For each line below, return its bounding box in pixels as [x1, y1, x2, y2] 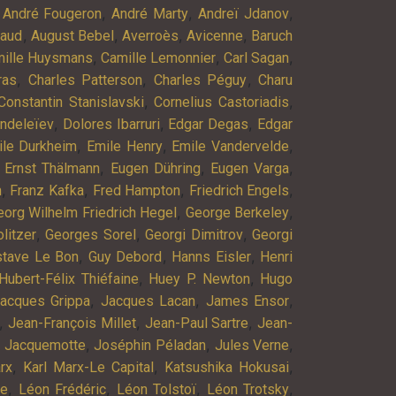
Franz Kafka [10, 181, 84, 199]
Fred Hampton [92, 181, 181, 199]
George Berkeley [185, 203, 289, 221]
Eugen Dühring [110, 159, 201, 177]
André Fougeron [2, 4, 103, 22]
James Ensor [205, 292, 290, 309]
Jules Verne [214, 336, 290, 354]
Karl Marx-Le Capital [23, 358, 154, 376]
